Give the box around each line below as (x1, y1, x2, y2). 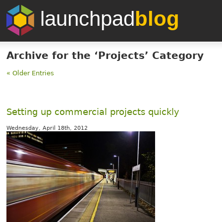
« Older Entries (6, 69, 55, 77)
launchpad (34, 6, 135, 30)
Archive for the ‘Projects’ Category (6, 50, 204, 62)
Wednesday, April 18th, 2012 (6, 124, 88, 131)
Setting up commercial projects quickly (6, 107, 180, 117)
